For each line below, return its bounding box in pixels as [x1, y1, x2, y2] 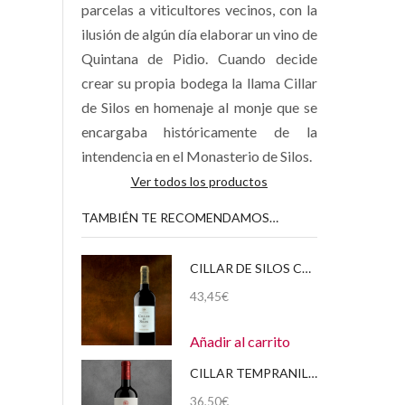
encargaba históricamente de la [80, 122, 317, 140]
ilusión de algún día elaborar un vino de [80, 24, 317, 42]
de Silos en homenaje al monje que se [80, 98, 317, 116]
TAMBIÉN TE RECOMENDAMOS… [80, 209, 278, 225]
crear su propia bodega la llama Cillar [80, 73, 317, 91]
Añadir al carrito [189, 332, 290, 350]
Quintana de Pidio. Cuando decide [80, 49, 317, 67]
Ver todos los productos [130, 173, 268, 189]
